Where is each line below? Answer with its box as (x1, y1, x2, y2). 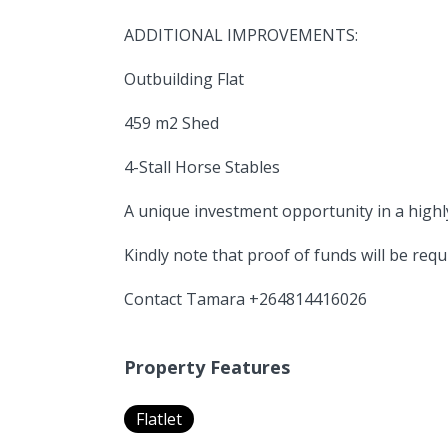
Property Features (124, 355, 290, 379)
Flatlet (136, 408, 182, 430)
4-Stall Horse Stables (124, 156, 280, 178)
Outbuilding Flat (124, 68, 244, 90)
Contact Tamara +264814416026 (124, 288, 367, 310)
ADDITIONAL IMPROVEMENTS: (124, 24, 358, 46)
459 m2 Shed (124, 112, 219, 134)
